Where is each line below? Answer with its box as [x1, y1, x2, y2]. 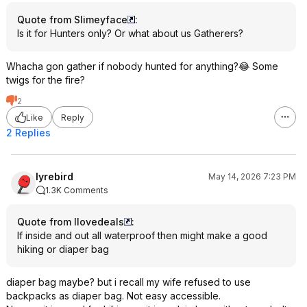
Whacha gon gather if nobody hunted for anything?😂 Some [6, 60, 278, 72]
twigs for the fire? [6, 74, 85, 86]
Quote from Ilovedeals [17, 216, 124, 228]
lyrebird [36, 171, 73, 182]
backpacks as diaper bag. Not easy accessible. [6, 290, 221, 302]
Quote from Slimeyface [17, 14, 127, 25]
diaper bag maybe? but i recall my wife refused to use [6, 276, 251, 288]
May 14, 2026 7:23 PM [208, 171, 296, 182]
